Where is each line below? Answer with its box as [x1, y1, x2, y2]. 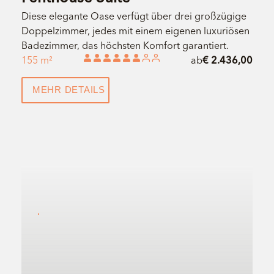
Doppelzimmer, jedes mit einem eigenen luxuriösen [21, 24, 250, 37]
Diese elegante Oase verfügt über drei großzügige [21, 9, 246, 22]
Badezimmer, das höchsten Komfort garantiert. [21, 39, 229, 51]
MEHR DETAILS [32, 84, 105, 95]
